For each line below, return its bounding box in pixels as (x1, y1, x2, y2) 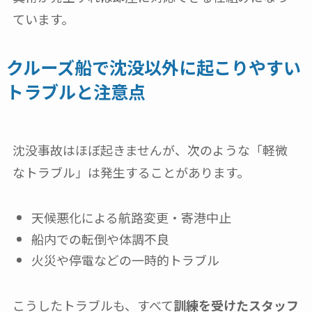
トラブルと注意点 (6, 79, 146, 104)
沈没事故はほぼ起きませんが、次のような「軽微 (12, 141, 288, 159)
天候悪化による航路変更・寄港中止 (31, 208, 231, 227)
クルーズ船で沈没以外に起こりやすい (6, 54, 301, 80)
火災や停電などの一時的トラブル (31, 251, 219, 270)
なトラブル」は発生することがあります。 (12, 163, 249, 182)
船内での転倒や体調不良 (31, 229, 169, 248)
